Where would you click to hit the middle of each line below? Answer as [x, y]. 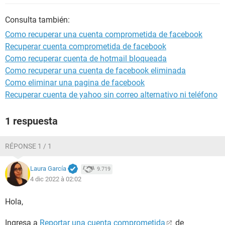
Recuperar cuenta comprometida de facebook [86, 46]
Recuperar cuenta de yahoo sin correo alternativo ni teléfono [111, 95]
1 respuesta [31, 121]
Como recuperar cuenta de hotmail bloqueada [86, 59]
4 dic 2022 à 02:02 [56, 179]
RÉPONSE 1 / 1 [28, 146]
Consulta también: [37, 20]
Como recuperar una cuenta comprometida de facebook [104, 34]
